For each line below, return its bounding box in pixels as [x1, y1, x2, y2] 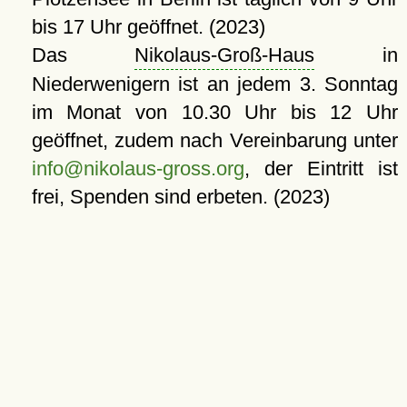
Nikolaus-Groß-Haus [134, 43, 315, 66]
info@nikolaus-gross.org [31, 156, 244, 180]
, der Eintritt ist [243, 156, 398, 180]
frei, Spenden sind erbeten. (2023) [31, 184, 330, 208]
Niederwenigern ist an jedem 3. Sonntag [31, 72, 398, 95]
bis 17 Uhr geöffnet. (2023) [31, 15, 265, 38]
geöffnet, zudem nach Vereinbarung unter [31, 128, 398, 152]
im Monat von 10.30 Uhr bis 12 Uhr [31, 100, 398, 124]
